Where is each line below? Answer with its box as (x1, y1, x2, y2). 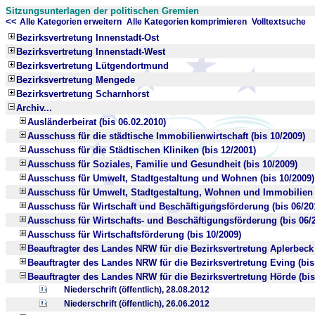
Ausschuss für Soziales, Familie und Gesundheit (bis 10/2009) (27, 159, 297, 169)
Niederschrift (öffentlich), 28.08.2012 (64, 285, 210, 295)
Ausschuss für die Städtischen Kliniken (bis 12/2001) (27, 145, 256, 155)
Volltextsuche (252, 17, 306, 27)
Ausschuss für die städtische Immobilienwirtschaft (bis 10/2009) (27, 131, 305, 141)
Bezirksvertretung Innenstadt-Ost (16, 32, 159, 43)
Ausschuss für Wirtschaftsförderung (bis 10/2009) (27, 229, 241, 240)
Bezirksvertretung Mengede (16, 75, 135, 85)
